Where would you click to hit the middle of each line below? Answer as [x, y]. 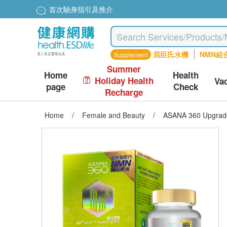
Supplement [131, 54]
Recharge [124, 92]
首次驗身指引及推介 [81, 9]
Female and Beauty [113, 115]
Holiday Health [124, 81]
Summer [124, 69]
